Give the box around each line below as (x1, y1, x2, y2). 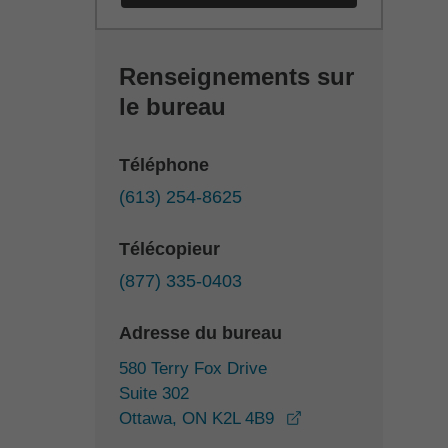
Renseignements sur (119, 63, 354, 90)
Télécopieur (119, 239, 220, 259)
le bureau (119, 93, 226, 120)
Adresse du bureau (119, 323, 282, 343)
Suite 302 (119, 384, 189, 403)
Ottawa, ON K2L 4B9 (119, 409, 274, 428)
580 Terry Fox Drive (119, 359, 267, 378)
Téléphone (119, 155, 209, 175)
